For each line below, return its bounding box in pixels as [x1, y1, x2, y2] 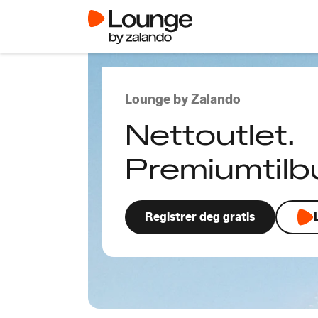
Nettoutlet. [125, 117, 295, 152]
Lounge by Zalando [125, 92, 241, 107]
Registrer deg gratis [145, 210, 256, 224]
